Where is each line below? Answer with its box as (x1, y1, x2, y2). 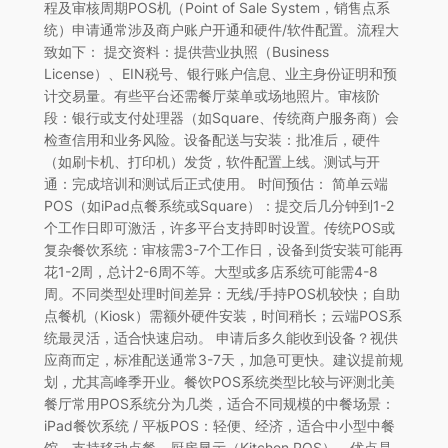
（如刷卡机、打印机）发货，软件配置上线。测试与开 (43, 152, 380, 170)
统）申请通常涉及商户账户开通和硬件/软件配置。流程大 (43, 20, 399, 38)
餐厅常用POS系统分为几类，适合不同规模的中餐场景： (43, 394, 395, 412)
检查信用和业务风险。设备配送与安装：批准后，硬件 (43, 130, 380, 148)
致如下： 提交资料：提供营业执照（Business (43, 42, 329, 60)
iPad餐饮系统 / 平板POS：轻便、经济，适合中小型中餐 (43, 416, 395, 434)
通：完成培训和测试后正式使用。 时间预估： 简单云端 (43, 174, 388, 192)
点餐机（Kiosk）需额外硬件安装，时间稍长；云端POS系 (43, 306, 402, 324)
